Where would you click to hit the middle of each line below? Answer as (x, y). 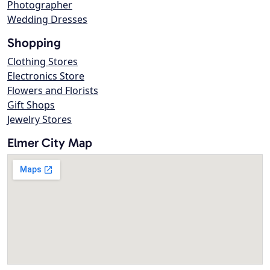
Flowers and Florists (53, 91)
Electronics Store (46, 76)
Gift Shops (31, 105)
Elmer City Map (50, 143)
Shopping (34, 43)
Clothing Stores (42, 62)
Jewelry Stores (39, 120)
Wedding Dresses (47, 20)
